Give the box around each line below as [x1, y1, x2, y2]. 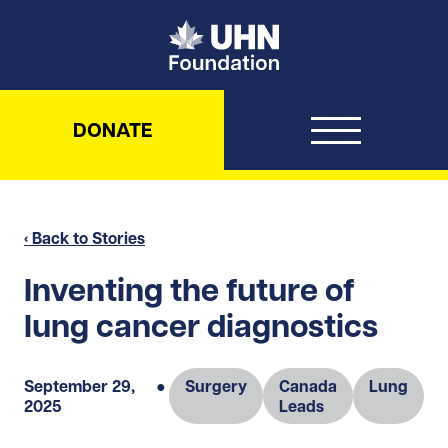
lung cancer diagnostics [24, 305, 378, 346]
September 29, [24, 375, 135, 396]
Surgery [185, 375, 247, 396]
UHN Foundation [278, 19, 401, 39]
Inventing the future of [24, 269, 355, 310]
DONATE [72, 116, 152, 143]
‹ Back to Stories [24, 227, 145, 248]
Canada [279, 375, 337, 396]
